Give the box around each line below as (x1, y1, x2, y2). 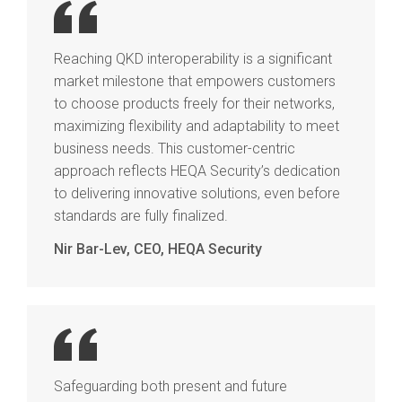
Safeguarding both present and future (54, 378, 287, 395)
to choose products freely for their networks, (54, 94, 335, 112)
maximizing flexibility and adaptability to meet (54, 117, 339, 135)
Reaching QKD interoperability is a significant (54, 49, 332, 67)
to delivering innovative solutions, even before (54, 184, 340, 202)
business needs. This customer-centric (54, 139, 295, 157)
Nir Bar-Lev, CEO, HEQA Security (54, 240, 262, 258)
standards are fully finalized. (54, 206, 228, 224)
